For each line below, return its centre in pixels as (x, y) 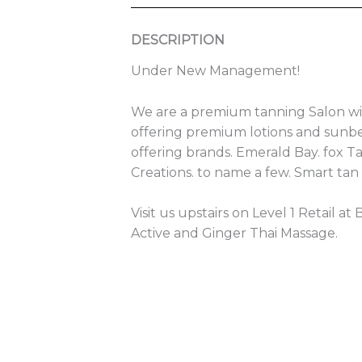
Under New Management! (217, 71)
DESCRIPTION (178, 40)
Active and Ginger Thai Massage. (236, 234)
